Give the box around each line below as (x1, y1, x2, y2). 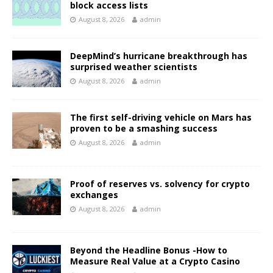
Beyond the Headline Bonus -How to (70, 244, 227, 256)
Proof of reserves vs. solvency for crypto (70, 177, 250, 190)
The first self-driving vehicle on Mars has (70, 111, 252, 123)
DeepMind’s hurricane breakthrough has (70, 49, 247, 62)
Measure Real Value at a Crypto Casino (70, 255, 240, 267)
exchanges (70, 188, 118, 200)
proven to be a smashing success (70, 122, 218, 134)
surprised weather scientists (70, 60, 197, 73)
